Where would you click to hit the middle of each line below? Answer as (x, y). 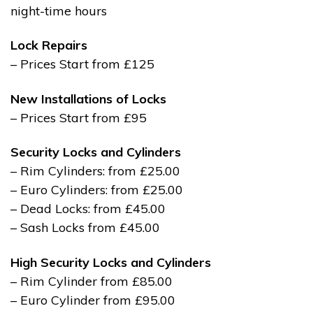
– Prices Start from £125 (82, 64)
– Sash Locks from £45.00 (85, 228)
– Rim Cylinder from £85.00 (92, 281)
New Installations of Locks (88, 99)
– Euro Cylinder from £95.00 (93, 300)
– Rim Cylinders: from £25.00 (95, 171)
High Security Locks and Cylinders (111, 262)
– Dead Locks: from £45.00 (88, 209)
